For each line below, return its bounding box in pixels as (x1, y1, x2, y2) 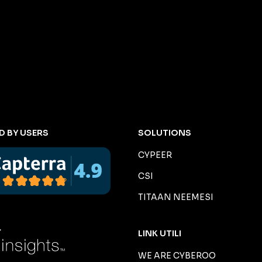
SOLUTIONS (137, 127, 191, 139)
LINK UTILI (137, 228, 181, 239)
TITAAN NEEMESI (137, 192, 213, 203)
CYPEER (137, 150, 172, 161)
